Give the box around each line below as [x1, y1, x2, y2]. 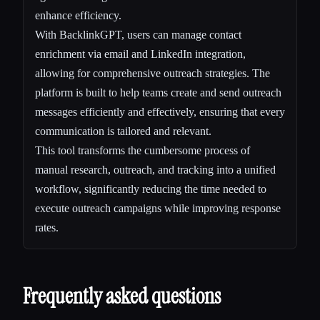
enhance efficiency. [35, 9, 121, 21]
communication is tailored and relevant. [35, 124, 211, 137]
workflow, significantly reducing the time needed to [35, 182, 266, 195]
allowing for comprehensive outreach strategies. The [35, 66, 270, 79]
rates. [35, 221, 59, 234]
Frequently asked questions [23, 281, 221, 310]
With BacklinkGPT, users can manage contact [35, 28, 241, 41]
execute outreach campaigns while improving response [35, 201, 281, 214]
